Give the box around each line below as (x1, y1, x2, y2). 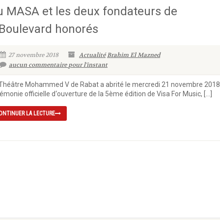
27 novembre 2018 (8, 51, 58, 59)
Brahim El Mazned (107, 51, 160, 59)
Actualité (79, 51, 106, 59)
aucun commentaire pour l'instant (8, 61, 108, 69)
